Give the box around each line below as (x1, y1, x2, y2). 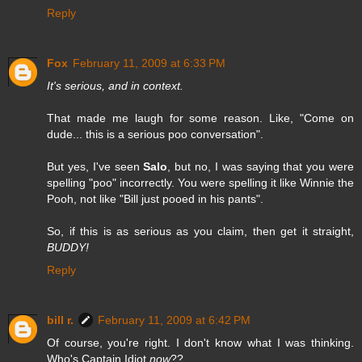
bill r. (47, 314, 74, 327)
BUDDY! (47, 241, 89, 255)
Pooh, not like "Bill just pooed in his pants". (47, 192, 263, 206)
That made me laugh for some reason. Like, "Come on (47, 112, 354, 125)
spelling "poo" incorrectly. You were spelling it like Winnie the (47, 176, 354, 190)
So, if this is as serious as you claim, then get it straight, (47, 225, 354, 238)
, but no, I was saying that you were (167, 160, 355, 174)
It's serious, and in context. (47, 79, 183, 93)
